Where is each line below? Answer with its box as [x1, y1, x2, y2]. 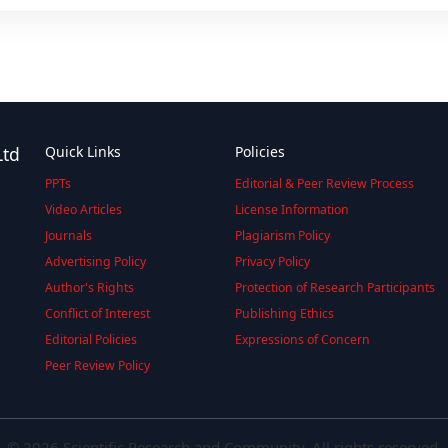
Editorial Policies [44, 330, 137, 348]
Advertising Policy [44, 252, 146, 270]
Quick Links [44, 141, 121, 161]
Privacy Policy [234, 252, 310, 270]
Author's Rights [44, 278, 134, 296]
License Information [234, 200, 349, 218]
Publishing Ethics [234, 304, 334, 322]
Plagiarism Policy [234, 226, 330, 244]
